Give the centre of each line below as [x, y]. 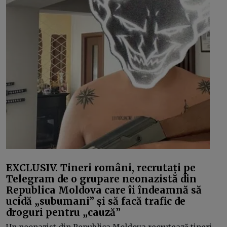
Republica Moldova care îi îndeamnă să [104, 190]
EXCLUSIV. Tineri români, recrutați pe [101, 167]
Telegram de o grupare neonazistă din [101, 179]
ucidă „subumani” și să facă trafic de [96, 201]
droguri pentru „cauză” [63, 212]
